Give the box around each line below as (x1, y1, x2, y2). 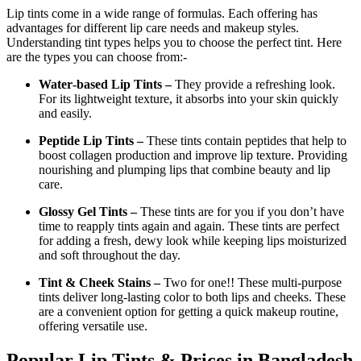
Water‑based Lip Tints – (39, 77, 172, 91)
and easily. (39, 106, 92, 120)
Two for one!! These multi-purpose (160, 275, 342, 289)
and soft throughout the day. (39, 247, 180, 262)
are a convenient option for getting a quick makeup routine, (39, 304, 338, 318)
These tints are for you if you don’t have (140, 204, 344, 218)
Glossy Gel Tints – (39, 204, 140, 218)
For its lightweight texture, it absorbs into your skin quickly (39, 91, 338, 106)
